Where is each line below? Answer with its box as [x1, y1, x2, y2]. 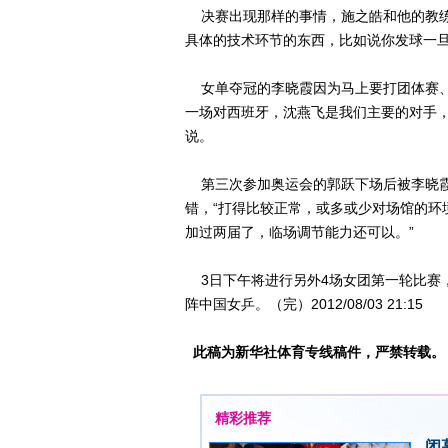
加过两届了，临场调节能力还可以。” [185, 224, 414, 240]
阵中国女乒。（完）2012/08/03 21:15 [185, 296, 423, 312]
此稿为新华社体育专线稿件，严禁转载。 [193, 344, 445, 360]
